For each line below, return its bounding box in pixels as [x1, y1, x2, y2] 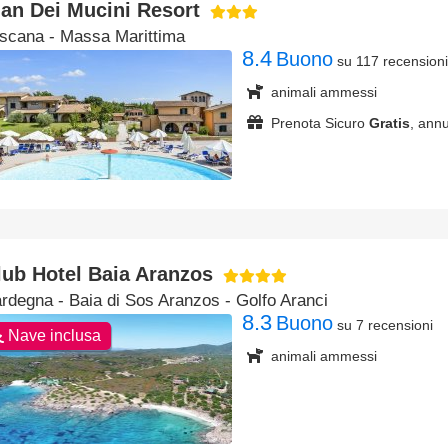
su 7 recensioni [337, 317, 433, 333]
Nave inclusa [4, 327, 101, 344]
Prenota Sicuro [267, 115, 369, 131]
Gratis [369, 115, 410, 131]
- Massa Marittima [44, 27, 185, 46]
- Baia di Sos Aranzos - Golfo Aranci [53, 291, 328, 310]
